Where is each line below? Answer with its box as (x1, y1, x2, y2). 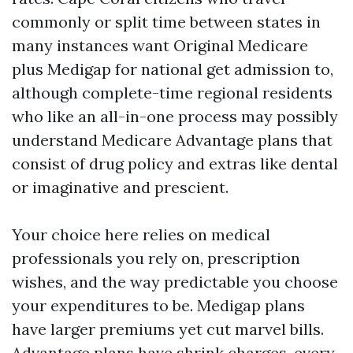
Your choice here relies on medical (12, 225, 270, 244)
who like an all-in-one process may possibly (12, 106, 338, 126)
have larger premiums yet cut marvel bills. (12, 319, 324, 339)
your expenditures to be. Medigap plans (12, 295, 305, 315)
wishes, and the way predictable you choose (12, 272, 338, 292)
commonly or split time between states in (12, 12, 321, 32)
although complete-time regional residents (12, 83, 333, 102)
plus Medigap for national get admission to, (12, 59, 333, 79)
